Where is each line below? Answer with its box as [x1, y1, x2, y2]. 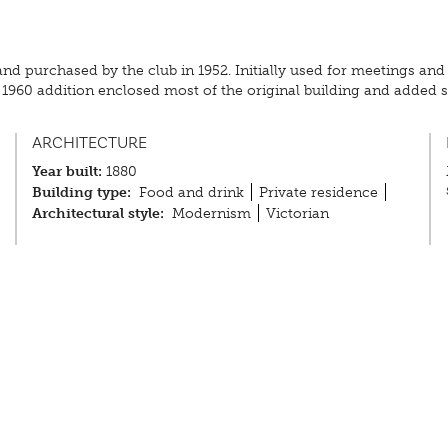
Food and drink [138, 182, 244, 201]
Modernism [171, 203, 251, 222]
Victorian [265, 203, 329, 222]
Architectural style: [32, 203, 165, 222]
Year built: [32, 161, 103, 180]
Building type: [32, 182, 132, 201]
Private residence [258, 182, 378, 201]
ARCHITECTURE [32, 131, 148, 154]
